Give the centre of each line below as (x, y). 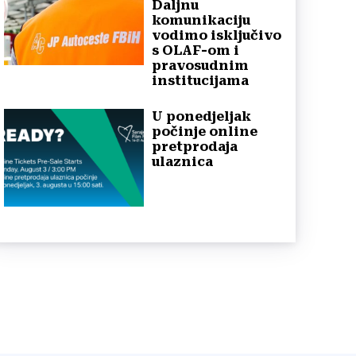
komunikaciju (201, 21)
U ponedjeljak (201, 117)
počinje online (205, 132)
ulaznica (182, 162)
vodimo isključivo (217, 36)
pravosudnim (200, 66)
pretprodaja (195, 147)
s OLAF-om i (195, 51)
